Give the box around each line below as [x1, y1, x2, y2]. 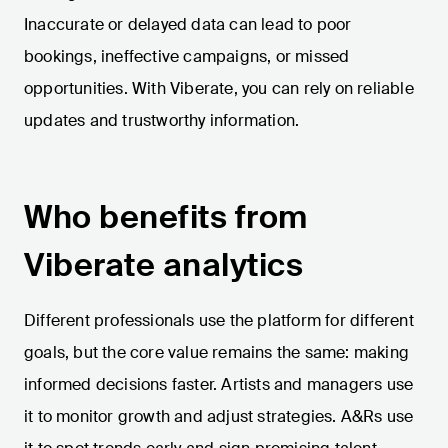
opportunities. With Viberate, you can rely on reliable [24, 78, 414, 100]
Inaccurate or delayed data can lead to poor [24, 14, 352, 36]
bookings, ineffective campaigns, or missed [24, 46, 350, 68]
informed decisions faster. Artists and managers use [24, 374, 414, 396]
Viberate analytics [24, 244, 303, 287]
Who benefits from [24, 196, 308, 239]
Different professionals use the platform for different [24, 310, 414, 332]
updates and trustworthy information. [24, 110, 300, 132]
